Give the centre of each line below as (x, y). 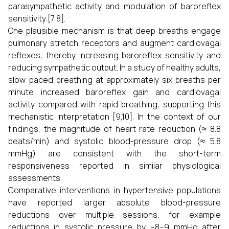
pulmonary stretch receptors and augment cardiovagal (114, 43)
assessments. (35, 178)
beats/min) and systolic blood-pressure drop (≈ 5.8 (114, 141)
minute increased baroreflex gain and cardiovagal (114, 92)
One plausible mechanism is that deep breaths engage (114, 31)
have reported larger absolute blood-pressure (114, 202)
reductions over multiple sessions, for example (114, 215)
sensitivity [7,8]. (37, 18)
